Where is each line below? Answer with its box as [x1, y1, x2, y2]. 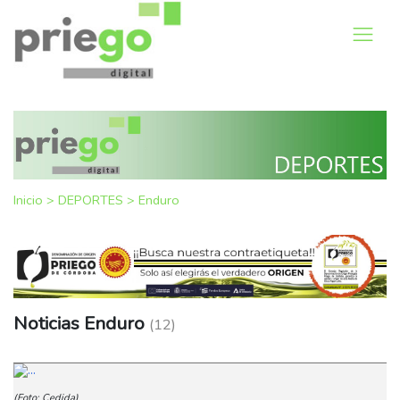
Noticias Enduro [13, 311, 149, 337]
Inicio [13, 190, 46, 209]
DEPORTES [58, 190, 127, 209]
